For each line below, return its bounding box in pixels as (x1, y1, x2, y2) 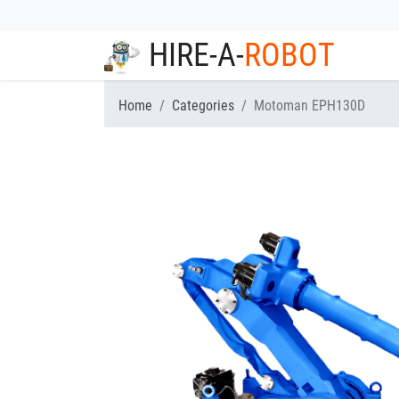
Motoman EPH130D (254, 97, 365, 114)
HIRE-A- (149, 37, 244, 74)
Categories (172, 97, 234, 114)
